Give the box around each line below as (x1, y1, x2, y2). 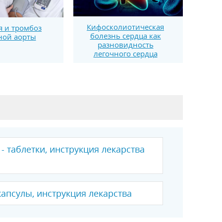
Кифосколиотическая (87, 21, 164, 32)
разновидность (97, 39, 154, 50)
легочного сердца (93, 48, 158, 58)
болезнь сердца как (90, 30, 161, 41)
